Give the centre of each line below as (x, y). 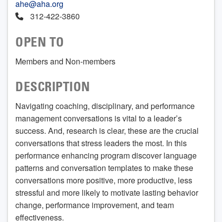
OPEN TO (40, 43)
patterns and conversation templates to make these (104, 167)
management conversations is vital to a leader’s (99, 118)
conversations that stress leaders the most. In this (101, 143)
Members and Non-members (65, 61)
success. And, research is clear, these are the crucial (107, 130)
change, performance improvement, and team (95, 205)
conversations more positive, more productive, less (104, 180)
